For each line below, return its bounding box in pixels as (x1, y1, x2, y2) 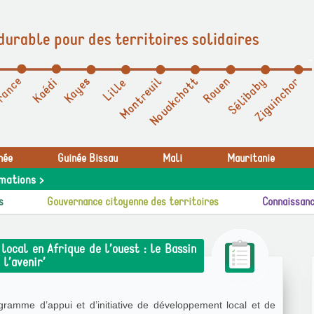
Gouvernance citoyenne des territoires (47, 195, 219, 209)
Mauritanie (227, 151, 275, 165)
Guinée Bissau (57, 151, 118, 165)
